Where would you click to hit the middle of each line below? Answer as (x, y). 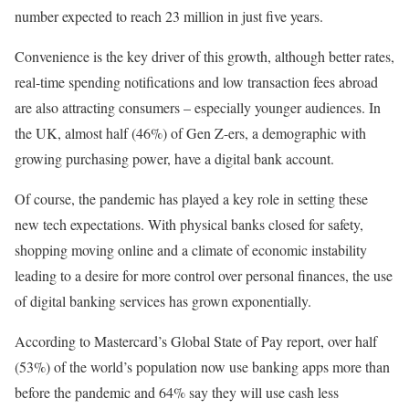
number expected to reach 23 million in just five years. (169, 16)
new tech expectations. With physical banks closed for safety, (189, 224)
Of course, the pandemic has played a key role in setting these (191, 198)
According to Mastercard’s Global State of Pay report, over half (196, 341)
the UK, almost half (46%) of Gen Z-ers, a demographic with (190, 132)
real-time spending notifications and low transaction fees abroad (196, 81)
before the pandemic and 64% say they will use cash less (177, 392)
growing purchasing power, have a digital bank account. (174, 158)
